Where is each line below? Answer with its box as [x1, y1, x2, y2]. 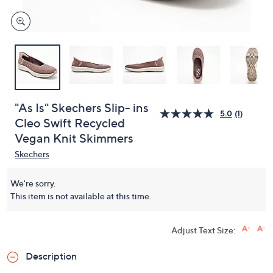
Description [26, 250, 77, 262]
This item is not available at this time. [10, 191, 151, 201]
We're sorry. [10, 178, 55, 188]
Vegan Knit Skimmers [15, 131, 133, 146]
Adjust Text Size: [171, 225, 235, 235]
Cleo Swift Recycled [15, 116, 125, 130]
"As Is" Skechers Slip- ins [15, 101, 149, 115]
